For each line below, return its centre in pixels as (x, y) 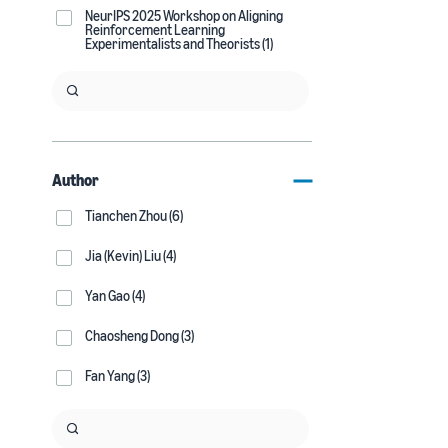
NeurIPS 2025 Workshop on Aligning (184, 15)
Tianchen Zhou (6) (134, 215)
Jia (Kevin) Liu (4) (130, 255)
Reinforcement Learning (155, 29)
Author (75, 180)
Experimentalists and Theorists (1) (179, 43)
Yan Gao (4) (115, 295)
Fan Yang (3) (117, 375)
